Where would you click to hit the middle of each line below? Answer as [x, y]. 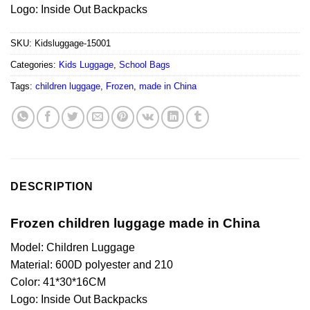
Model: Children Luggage [73, 247]
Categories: [35, 65]
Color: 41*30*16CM [58, 282]
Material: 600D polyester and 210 [92, 264]
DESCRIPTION [52, 187]
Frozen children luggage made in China [135, 224]
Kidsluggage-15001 [73, 44]
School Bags [145, 65]
